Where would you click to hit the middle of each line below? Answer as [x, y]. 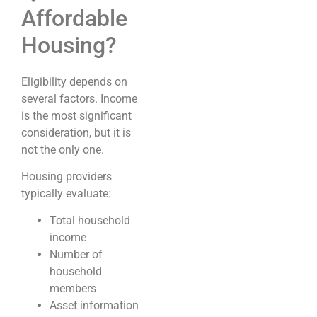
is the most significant [76, 115]
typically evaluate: [66, 194]
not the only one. [63, 149]
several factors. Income [79, 98]
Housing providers [67, 177]
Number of [76, 255]
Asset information [94, 306]
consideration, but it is [76, 132]
